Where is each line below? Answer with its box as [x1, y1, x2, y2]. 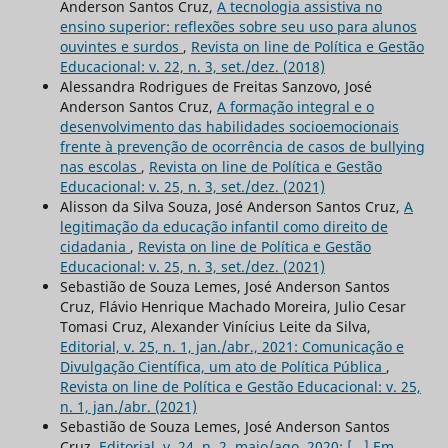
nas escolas [59, 156, 141, 176]
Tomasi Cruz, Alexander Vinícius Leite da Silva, [59, 316, 371, 336]
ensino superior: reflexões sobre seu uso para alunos [59, 16, 417, 36]
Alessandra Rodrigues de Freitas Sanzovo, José [59, 76, 372, 96]
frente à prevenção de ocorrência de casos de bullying [59, 136, 425, 156]
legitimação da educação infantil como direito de [59, 216, 388, 236]
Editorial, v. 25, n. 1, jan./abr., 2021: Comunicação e [59, 336, 404, 356]
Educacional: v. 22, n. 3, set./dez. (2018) [59, 56, 325, 76]
